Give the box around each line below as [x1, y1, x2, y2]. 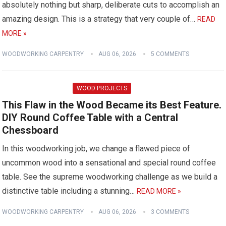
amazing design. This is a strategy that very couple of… [2, 14, 198, 24]
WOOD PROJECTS [77, 85, 128, 92]
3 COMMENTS [151, 208, 190, 215]
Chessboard [2, 124, 59, 136]
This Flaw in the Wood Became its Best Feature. [2, 99, 222, 111]
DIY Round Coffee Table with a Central [2, 111, 179, 124]
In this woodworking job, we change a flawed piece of [2, 144, 191, 153]
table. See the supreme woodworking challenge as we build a [2, 172, 218, 182]
